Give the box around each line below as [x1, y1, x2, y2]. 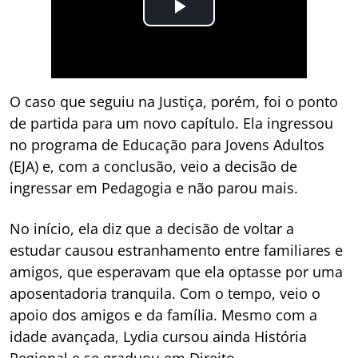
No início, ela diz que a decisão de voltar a [10, 219, 294, 239]
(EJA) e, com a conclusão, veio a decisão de [10, 157, 297, 177]
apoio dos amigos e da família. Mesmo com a [10, 305, 317, 325]
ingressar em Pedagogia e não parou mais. [10, 178, 298, 198]
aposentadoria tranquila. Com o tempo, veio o [10, 284, 320, 304]
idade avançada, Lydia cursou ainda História [10, 327, 307, 347]
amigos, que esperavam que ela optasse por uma [10, 262, 343, 282]
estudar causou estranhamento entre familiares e [10, 241, 343, 261]
